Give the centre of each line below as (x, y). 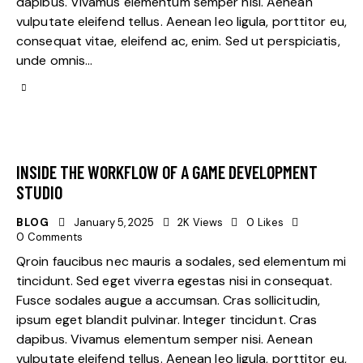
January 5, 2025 (114, 222)
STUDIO (39, 192)
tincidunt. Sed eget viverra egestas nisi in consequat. (175, 281)
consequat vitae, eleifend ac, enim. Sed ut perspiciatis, (178, 41)
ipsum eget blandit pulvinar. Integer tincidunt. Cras (167, 320)
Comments (55, 237)
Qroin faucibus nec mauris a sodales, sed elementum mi (181, 262)
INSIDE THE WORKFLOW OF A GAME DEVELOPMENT (167, 171)
